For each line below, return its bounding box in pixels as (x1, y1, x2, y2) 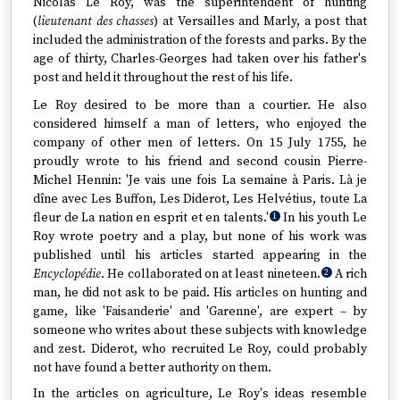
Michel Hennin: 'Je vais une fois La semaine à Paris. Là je (33, 172, 367, 188)
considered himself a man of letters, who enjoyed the (33, 116, 367, 132)
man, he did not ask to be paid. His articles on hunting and (33, 285, 367, 301)
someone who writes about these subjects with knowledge (33, 322, 367, 338)
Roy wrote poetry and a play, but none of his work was (33, 229, 367, 245)
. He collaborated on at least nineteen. (101, 266, 321, 282)
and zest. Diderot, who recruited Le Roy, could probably (33, 341, 367, 357)
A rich (331, 266, 368, 282)
